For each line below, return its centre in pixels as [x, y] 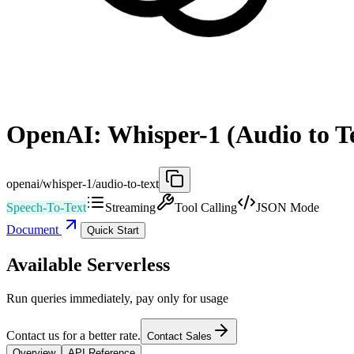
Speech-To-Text [46, 207]
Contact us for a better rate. [73, 335]
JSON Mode [288, 207]
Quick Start [113, 230]
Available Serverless [88, 264]
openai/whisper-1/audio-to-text [83, 183]
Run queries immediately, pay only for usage [117, 298]
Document [34, 229]
